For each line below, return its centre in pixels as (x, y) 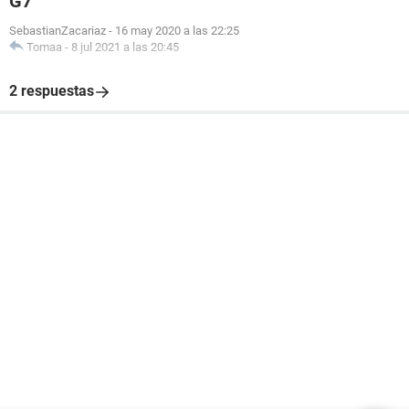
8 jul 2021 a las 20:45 (125, 47)
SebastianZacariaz (58, 31)
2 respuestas (52, 91)
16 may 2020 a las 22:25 (177, 31)
